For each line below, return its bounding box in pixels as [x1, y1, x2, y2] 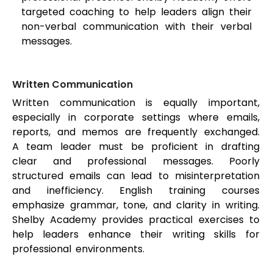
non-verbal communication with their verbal [21, 19, 252, 34]
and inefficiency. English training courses [12, 183, 260, 198]
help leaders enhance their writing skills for [12, 227, 260, 242]
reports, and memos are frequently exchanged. [12, 125, 260, 140]
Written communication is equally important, [12, 96, 260, 110]
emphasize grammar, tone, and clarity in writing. [12, 198, 260, 213]
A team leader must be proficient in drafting [12, 140, 260, 154]
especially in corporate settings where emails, [12, 110, 260, 125]
